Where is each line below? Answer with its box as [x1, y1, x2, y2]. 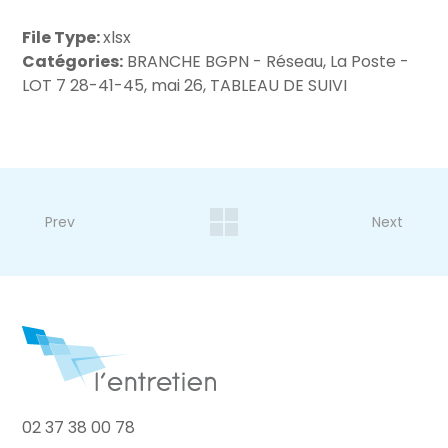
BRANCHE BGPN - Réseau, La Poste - [123, 50, 410, 73]
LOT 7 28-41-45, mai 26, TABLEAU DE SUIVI [22, 74, 348, 97]
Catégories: [22, 50, 124, 73]
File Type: [22, 26, 104, 49]
